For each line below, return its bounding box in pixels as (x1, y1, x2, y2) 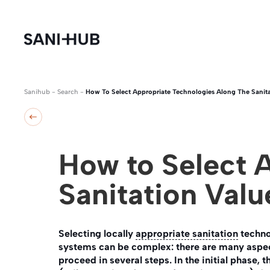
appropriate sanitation (136, 228, 238, 239)
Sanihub (24, 88, 50, 96)
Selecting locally (58, 228, 136, 239)
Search (57, 88, 78, 96)
